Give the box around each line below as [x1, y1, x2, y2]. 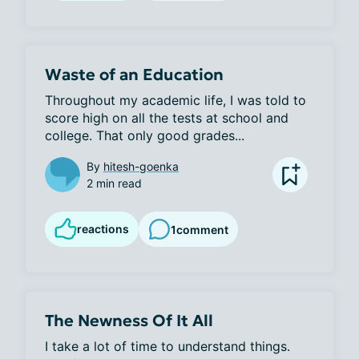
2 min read [87, 176, 142, 190]
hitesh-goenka [103, 159, 179, 173]
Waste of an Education [45, 64, 224, 85]
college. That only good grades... [45, 127, 244, 143]
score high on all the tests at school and [45, 110, 288, 126]
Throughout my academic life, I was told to [45, 92, 306, 108]
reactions [77, 222, 129, 236]
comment [176, 222, 228, 236]
